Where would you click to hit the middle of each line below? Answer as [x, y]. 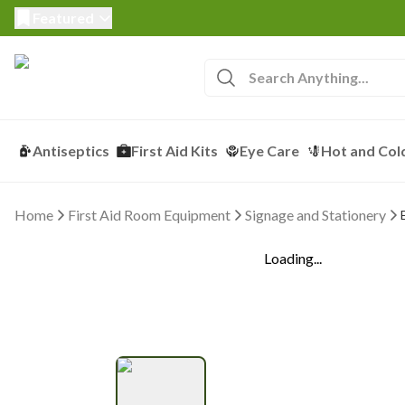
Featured [63, 18]
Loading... [293, 258]
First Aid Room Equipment [149, 215]
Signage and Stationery [316, 215]
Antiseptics [71, 151]
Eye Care [269, 151]
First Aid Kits [174, 151]
